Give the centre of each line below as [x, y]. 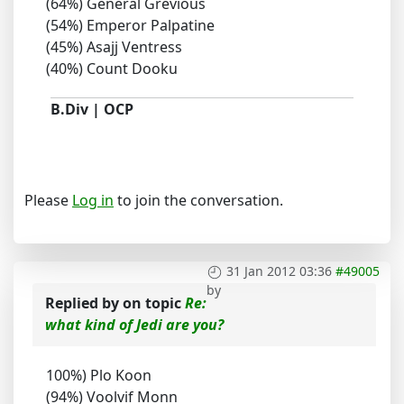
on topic [154, 303]
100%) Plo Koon [99, 376]
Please [48, 201]
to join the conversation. [198, 201]
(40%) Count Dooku [112, 69]
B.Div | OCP [92, 110]
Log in [93, 201]
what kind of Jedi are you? [134, 325]
